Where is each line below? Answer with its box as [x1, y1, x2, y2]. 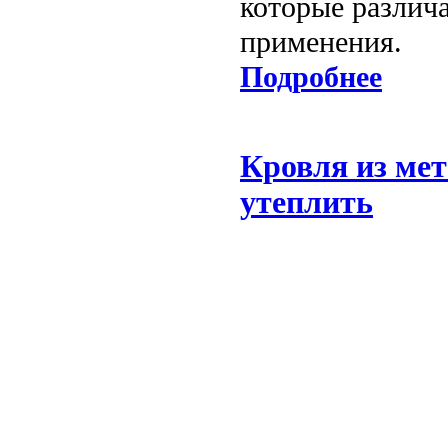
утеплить [240, 185, 373, 221]
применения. [240, 25, 402, 60]
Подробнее [240, 60, 382, 95]
